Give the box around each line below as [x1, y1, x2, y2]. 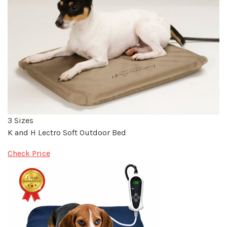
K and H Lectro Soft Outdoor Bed [8, 128, 126, 138]
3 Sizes [8, 116, 33, 126]
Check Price [8, 148, 50, 159]
